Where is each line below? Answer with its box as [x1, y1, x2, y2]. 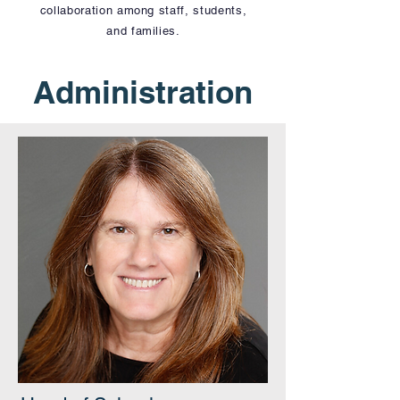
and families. [106, 24, 180, 37]
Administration [33, 73, 253, 111]
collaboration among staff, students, [39, 4, 247, 17]
